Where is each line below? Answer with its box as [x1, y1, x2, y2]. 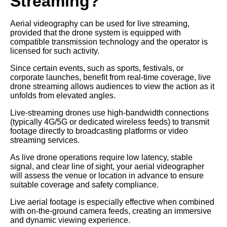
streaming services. [10, 135, 80, 144]
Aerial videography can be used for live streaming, [10, 19, 190, 28]
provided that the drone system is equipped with [10, 28, 181, 37]
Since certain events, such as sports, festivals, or [10, 63, 183, 72]
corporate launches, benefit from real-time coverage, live [10, 72, 211, 82]
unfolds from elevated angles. [10, 91, 116, 100]
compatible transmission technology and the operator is [10, 37, 208, 46]
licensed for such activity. [10, 46, 99, 55]
